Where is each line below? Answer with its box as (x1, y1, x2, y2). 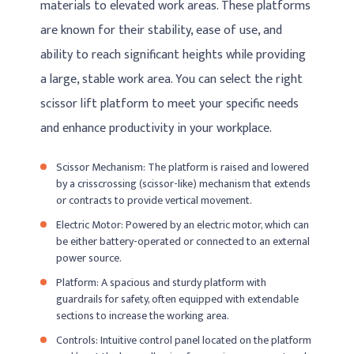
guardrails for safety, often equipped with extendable (56, 289, 299, 308)
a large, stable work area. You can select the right (40, 69, 303, 91)
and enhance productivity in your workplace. (40, 118, 273, 140)
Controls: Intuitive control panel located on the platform (56, 330, 312, 349)
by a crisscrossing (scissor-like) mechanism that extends (56, 174, 311, 193)
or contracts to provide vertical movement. (56, 190, 253, 209)
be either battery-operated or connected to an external (56, 232, 311, 250)
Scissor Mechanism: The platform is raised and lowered (56, 157, 310, 176)
